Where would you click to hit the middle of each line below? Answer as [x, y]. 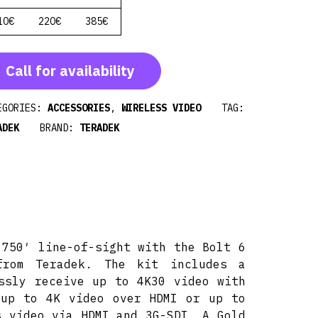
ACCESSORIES [79, 108]
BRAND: [60, 128]
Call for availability [71, 71]
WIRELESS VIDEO [161, 108]
